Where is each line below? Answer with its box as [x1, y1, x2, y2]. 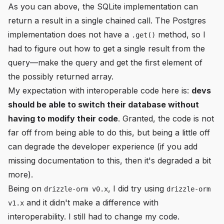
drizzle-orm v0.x [44, 185, 108, 193]
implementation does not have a [8, 29, 131, 39]
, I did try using [108, 183, 166, 193]
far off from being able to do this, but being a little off [8, 127, 210, 137]
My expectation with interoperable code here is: [8, 85, 191, 95]
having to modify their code [8, 113, 118, 123]
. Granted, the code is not [118, 113, 214, 123]
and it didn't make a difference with [24, 197, 158, 207]
